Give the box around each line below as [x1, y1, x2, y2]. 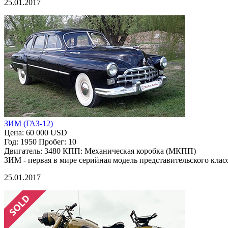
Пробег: [37, 137, 68, 146]
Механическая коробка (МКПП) [84, 146, 196, 155]
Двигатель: [4, 146, 44, 155]
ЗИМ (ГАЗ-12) [4, 119, 53, 128]
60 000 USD [26, 128, 67, 137]
